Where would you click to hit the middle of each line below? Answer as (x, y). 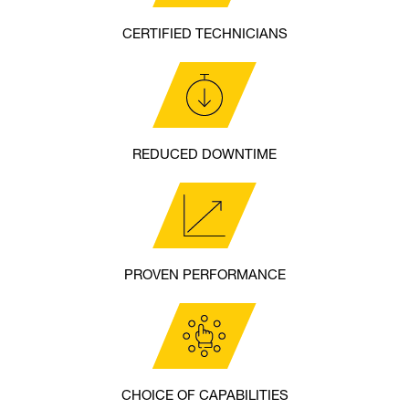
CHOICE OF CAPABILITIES (204, 397)
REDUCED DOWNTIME (204, 156)
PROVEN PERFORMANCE (204, 277)
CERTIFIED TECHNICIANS (204, 36)
